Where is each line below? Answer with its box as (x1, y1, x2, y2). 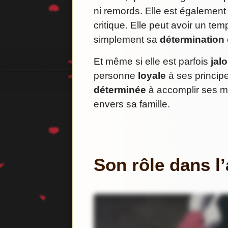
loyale (138, 70, 166, 81)
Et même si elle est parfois (94, 56, 211, 67)
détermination (160, 34, 224, 45)
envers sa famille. (94, 99, 170, 110)
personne (94, 70, 138, 81)
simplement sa (94, 34, 160, 45)
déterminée (94, 84, 146, 96)
